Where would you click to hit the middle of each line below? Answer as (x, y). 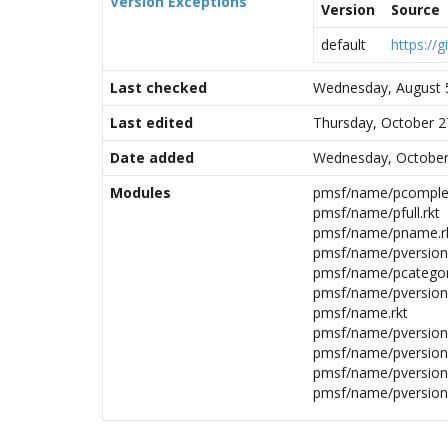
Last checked (158, 87)
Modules (140, 192)
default (343, 44)
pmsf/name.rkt (360, 312)
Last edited (151, 122)
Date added (152, 157)
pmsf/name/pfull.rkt (376, 212)
